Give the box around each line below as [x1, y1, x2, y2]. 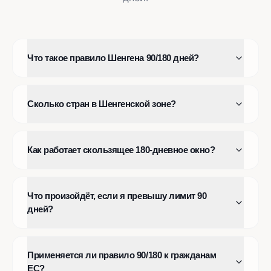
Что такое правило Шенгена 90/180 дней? [27, 53, 199, 64]
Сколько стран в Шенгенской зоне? [27, 99, 176, 109]
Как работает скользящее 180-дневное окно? [27, 145, 215, 155]
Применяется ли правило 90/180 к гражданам [27, 250, 217, 261]
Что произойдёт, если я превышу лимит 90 [27, 191, 207, 201]
